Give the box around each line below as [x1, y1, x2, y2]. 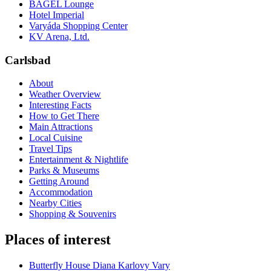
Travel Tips [29, 143, 72, 154]
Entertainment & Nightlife [29, 154, 128, 165]
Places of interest [5, 232, 111, 248]
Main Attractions [29, 122, 93, 132]
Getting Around [29, 176, 89, 187]
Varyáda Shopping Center [29, 20, 128, 31]
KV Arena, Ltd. [29, 31, 90, 42]
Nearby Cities [29, 198, 82, 209]
